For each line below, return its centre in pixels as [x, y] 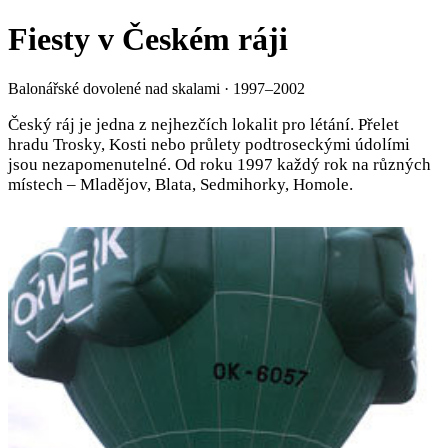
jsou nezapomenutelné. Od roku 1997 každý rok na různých [219, 165]
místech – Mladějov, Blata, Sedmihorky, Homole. [180, 185]
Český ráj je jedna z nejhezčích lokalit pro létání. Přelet [203, 125]
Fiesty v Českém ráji [148, 39]
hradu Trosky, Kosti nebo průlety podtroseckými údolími [209, 145]
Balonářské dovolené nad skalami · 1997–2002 [156, 88]
